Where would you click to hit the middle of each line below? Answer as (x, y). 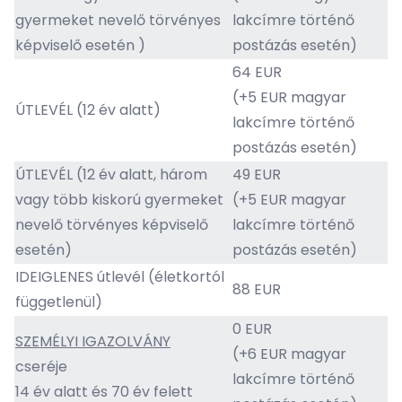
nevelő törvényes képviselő (112, 225)
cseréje (43, 367)
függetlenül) (59, 302)
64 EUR (257, 72)
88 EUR (257, 289)
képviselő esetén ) (80, 45)
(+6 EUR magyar (289, 354)
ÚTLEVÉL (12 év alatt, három (111, 175)
